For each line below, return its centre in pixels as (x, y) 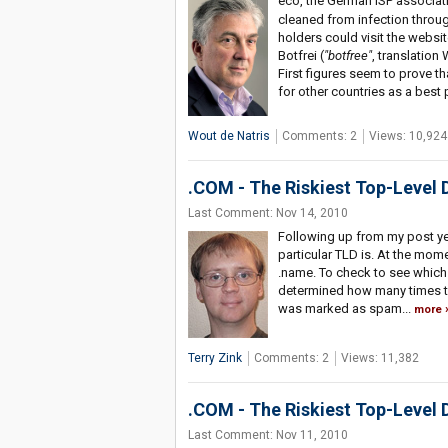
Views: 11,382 (379, 358)
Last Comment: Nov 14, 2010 (267, 213)
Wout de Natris (228, 136)
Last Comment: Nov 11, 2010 (267, 435)
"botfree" (347, 55)
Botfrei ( (300, 55)
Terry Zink (214, 358)
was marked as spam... (345, 309)
